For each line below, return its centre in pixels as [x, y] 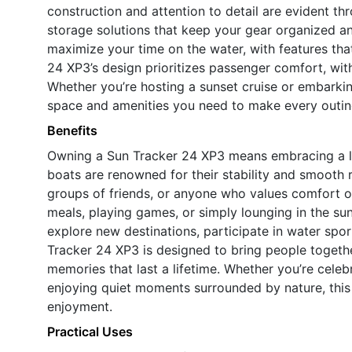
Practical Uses [90, 331]
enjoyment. [80, 306]
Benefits [72, 130]
